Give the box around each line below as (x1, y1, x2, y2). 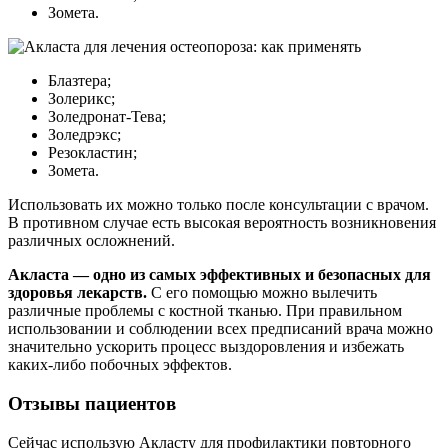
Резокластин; (48, 144, 137, 162)
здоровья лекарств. (8, 284, 147, 302)
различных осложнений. (8, 232, 175, 250)
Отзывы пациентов (8, 392, 176, 414)
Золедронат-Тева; (48, 108, 166, 126)
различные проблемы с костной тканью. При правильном (8, 302, 402, 320)
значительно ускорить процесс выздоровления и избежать (8, 338, 404, 356)
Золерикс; (48, 90, 115, 108)
